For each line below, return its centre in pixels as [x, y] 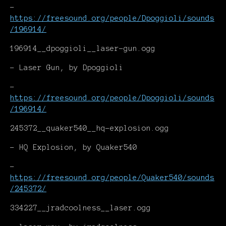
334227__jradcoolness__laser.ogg [80, 208]
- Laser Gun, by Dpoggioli [67, 68]
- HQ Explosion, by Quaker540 [74, 147]
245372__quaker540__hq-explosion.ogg [90, 128]
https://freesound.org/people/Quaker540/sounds [112, 178]
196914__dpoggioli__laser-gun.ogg [83, 48]
